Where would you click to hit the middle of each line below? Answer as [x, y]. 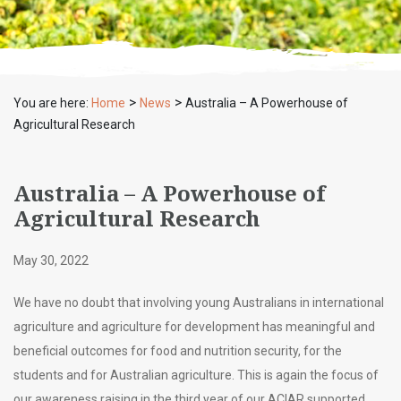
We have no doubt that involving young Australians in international [199, 303]
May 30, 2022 [51, 260]
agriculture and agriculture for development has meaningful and [194, 327]
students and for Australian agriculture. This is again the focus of [196, 375]
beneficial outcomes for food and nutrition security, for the [178, 351]
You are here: [52, 103]
